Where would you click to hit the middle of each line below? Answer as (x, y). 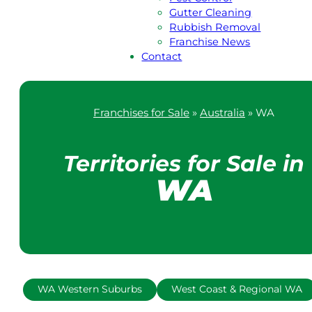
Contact (162, 56)
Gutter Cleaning (211, 12)
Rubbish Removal (215, 27)
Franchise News (210, 41)
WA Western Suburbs (90, 289)
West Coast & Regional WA (237, 289)
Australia (223, 113)
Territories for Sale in (184, 164)
